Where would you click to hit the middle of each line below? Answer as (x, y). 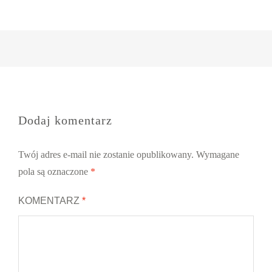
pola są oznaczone (54, 172)
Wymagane (218, 155)
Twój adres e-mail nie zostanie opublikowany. (106, 155)
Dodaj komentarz (65, 120)
